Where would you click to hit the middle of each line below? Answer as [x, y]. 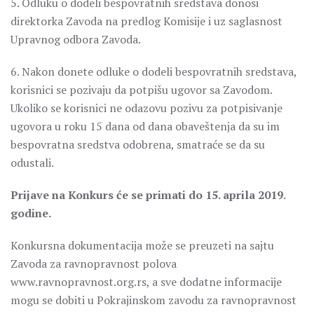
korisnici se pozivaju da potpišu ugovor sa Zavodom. [141, 90]
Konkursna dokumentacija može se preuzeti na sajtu [142, 245]
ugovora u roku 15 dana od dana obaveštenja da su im [145, 126]
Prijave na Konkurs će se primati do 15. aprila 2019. [148, 195]
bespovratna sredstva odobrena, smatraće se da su [138, 144]
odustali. [32, 163]
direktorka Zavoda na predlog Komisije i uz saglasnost [146, 21]
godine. [31, 213]
